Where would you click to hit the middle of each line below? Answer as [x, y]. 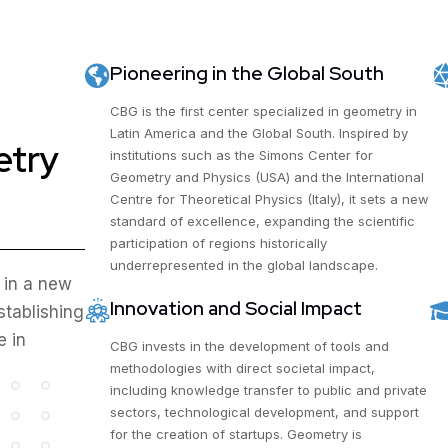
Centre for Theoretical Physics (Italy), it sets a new [269, 199]
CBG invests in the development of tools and [249, 346]
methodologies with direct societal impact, [242, 368]
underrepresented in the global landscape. [243, 265]
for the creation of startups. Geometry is [235, 434]
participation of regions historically [218, 243]
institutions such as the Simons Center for [241, 155]
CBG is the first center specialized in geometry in [263, 111]
